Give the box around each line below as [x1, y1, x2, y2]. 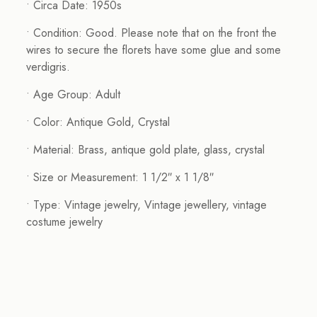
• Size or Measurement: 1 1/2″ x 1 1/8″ [25, 168, 214, 185]
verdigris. [25, 58, 70, 75]
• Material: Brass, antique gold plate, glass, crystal [25, 141, 265, 158]
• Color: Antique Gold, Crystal [25, 113, 170, 130]
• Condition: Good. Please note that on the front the [25, 24, 277, 41]
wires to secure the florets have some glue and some [25, 41, 281, 58]
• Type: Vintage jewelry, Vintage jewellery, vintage [25, 196, 267, 213]
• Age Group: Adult [25, 86, 120, 103]
